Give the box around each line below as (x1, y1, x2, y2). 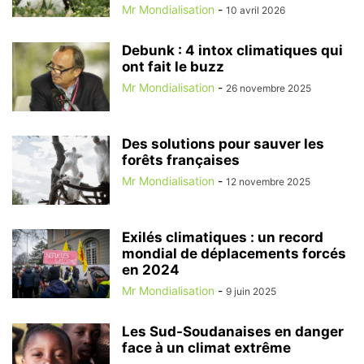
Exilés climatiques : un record (122, 228, 323, 245)
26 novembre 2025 (226, 81, 311, 94)
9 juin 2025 (226, 284, 276, 297)
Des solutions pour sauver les (122, 135, 324, 152)
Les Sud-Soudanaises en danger (122, 323, 344, 340)
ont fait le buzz (122, 58, 224, 75)
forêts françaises (122, 151, 240, 168)
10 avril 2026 (226, 3, 285, 16)
